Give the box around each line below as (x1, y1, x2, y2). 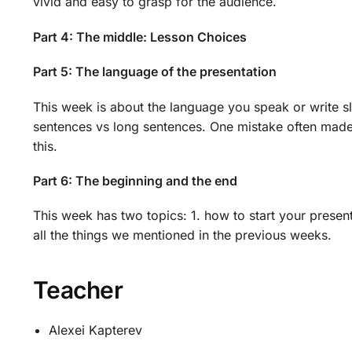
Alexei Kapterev (48, 322, 142, 339)
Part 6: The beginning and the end (32, 173, 237, 189)
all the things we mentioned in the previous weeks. (32, 227, 332, 244)
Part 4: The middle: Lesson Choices (32, 28, 247, 45)
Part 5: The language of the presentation (32, 64, 277, 80)
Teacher (32, 276, 123, 305)
